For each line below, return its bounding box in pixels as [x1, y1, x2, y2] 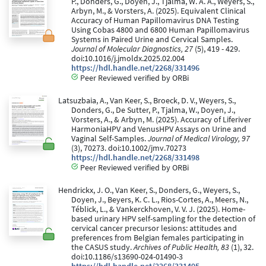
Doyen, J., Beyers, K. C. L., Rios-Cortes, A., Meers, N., [71, 194, 248, 205]
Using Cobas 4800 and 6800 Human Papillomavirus [71, 24, 249, 35]
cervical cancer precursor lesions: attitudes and [71, 223, 237, 233]
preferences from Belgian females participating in [71, 232, 244, 243]
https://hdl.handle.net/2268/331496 [71, 62, 199, 73]
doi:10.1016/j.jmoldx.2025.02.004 [71, 53, 185, 64]
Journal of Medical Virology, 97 [148, 133, 250, 144]
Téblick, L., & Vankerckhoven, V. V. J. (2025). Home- [71, 204, 245, 214]
